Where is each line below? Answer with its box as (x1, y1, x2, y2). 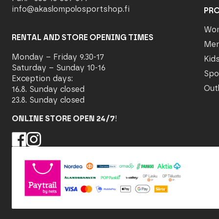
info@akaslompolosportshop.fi (11, 4, 130, 14)
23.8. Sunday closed (11, 95, 85, 105)
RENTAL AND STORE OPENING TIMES (11, 33, 153, 43)
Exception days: (11, 74, 73, 84)
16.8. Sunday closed (11, 85, 85, 94)
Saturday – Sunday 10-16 (11, 63, 106, 73)
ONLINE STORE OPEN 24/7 (11, 114, 115, 124)
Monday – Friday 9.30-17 (11, 52, 104, 62)
